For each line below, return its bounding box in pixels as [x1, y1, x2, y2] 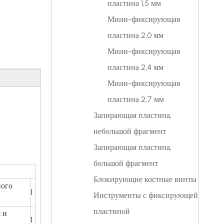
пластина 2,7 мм [107, 94, 164, 104]
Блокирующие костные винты [93, 174, 196, 184]
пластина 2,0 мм [107, 30, 163, 40]
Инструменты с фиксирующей [93, 190, 198, 200]
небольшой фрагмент [93, 126, 166, 136]
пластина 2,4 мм [107, 62, 163, 72]
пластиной [93, 206, 130, 216]
